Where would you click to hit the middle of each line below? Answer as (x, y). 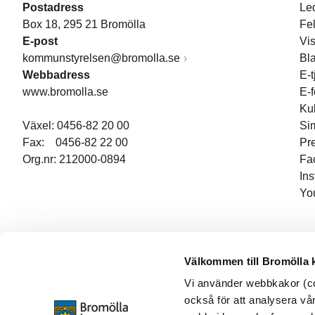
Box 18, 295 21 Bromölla (84, 24)
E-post (40, 41)
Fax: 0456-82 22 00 (75, 142)
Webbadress (56, 75)
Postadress (53, 7)
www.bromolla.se (65, 92)
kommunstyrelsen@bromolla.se (101, 58)
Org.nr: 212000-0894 (74, 159)
